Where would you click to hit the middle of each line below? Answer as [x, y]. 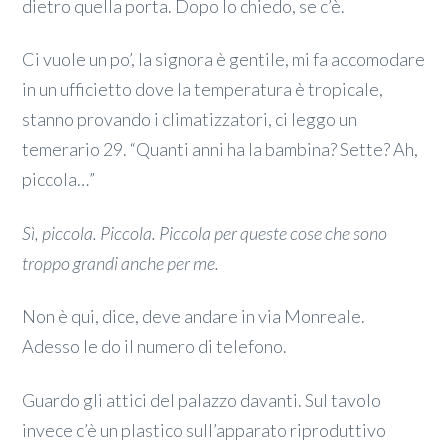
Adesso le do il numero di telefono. [155, 346]
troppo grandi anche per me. [121, 262]
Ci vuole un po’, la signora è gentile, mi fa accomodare [224, 59]
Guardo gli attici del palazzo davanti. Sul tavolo [202, 400]
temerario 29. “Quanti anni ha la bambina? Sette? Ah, [220, 149]
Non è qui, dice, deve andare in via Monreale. [194, 316]
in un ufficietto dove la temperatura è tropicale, [203, 89]
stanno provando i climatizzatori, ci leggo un [190, 119]
